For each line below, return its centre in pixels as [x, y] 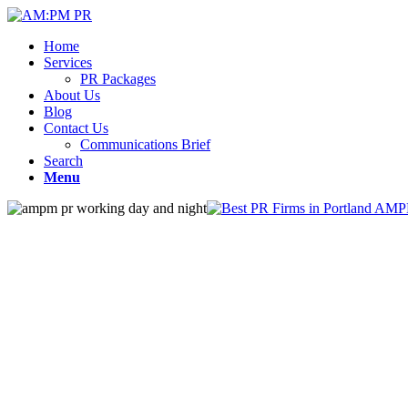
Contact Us [76, 128]
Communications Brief [145, 144]
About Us [72, 95]
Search [63, 161]
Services [68, 62]
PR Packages [118, 79]
